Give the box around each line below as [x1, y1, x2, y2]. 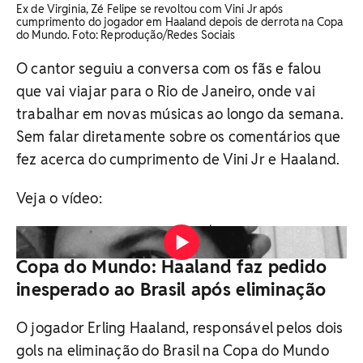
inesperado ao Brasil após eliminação [16, 277, 327, 301]
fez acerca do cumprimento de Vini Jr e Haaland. [16, 149, 340, 169]
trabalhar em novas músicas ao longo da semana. [16, 104, 344, 123]
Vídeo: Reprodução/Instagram [96, 223, 267, 241]
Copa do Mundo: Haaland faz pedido [16, 254, 327, 278]
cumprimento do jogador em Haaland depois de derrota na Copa [16, 14, 344, 29]
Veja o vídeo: [16, 188, 102, 207]
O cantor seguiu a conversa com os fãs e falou [16, 58, 321, 78]
